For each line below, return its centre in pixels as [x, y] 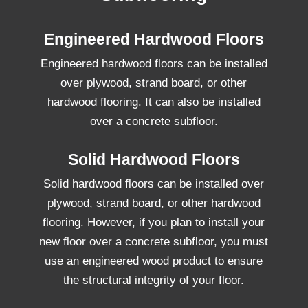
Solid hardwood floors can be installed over [154, 184]
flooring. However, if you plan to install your [154, 222]
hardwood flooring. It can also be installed [154, 102]
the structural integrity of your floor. [154, 280]
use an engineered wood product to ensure [154, 261]
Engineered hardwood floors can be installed [154, 63]
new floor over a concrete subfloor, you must [154, 241]
